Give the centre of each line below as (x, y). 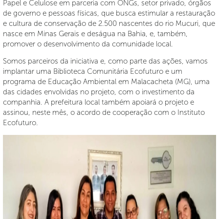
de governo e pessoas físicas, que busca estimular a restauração (109, 13)
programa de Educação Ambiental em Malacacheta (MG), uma (106, 82)
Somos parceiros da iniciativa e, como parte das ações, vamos (105, 61)
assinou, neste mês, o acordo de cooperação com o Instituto (104, 112)
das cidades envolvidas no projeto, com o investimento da (99, 92)
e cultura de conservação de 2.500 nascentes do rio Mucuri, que (109, 23)
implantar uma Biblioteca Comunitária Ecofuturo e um (93, 71)
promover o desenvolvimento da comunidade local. (88, 44)
